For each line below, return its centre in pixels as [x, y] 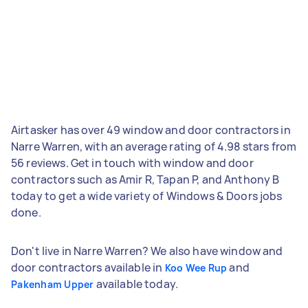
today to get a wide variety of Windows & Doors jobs [147, 196]
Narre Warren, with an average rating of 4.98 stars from [154, 146]
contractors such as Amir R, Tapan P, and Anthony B [145, 179]
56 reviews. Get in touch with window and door [132, 163]
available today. [136, 284]
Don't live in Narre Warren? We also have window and [147, 251]
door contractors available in [88, 267]
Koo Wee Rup [196, 267]
